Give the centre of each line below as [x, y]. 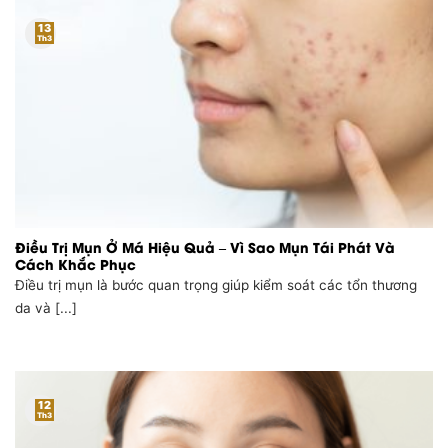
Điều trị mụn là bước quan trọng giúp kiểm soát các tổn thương [216, 285]
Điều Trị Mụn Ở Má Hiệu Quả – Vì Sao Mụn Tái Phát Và [205, 246]
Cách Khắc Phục [75, 263]
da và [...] [46, 308]
